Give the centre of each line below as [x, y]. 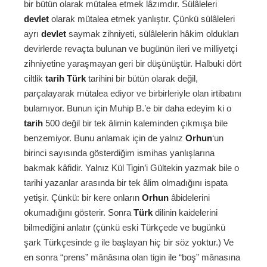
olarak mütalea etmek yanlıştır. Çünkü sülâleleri [142, 19]
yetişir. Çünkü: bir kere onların [83, 198]
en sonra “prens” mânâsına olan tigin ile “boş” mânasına [132, 257]
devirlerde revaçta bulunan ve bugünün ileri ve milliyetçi [131, 49]
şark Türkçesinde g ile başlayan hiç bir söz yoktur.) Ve [129, 243]
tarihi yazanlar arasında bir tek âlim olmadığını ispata [126, 183]
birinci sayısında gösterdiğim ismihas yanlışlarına [119, 153]
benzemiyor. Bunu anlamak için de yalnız [105, 138]
